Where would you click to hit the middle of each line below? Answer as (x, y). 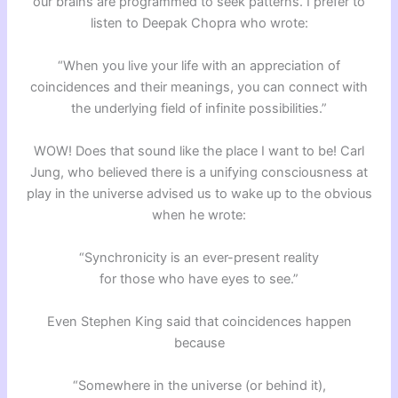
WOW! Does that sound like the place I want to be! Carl (199, 151)
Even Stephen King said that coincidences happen (199, 321)
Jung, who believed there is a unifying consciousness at (199, 172)
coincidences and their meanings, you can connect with (199, 87)
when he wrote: (199, 215)
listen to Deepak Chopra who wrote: (199, 23)
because (199, 342)
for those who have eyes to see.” (199, 279)
